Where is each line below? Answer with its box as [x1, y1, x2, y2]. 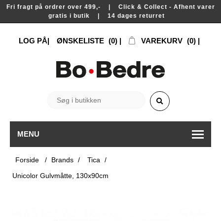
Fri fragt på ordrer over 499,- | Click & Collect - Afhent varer [6, 3, 215, 10]
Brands [51, 155, 74, 164]
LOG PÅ [19, 37, 47, 45]
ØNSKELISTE [57, 37, 104, 45]
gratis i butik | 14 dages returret [48, 12, 173, 19]
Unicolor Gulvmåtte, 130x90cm [12, 171, 109, 180]
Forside [15, 155, 39, 164]
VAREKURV [141, 37, 183, 45]
